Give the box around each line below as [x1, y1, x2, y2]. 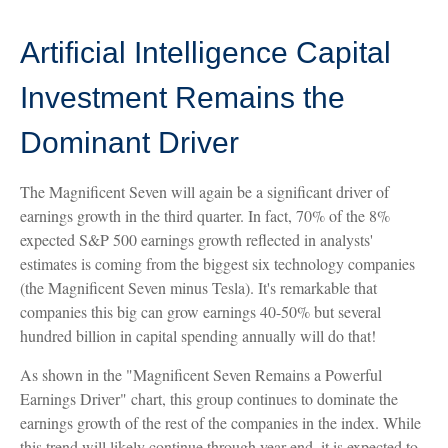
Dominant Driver [20, 125, 239, 159]
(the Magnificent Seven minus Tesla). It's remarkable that [20, 276, 377, 298]
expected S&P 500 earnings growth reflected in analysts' [20, 228, 373, 250]
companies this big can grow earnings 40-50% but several [20, 300, 381, 322]
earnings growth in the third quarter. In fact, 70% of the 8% [20, 204, 390, 226]
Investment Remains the [20, 80, 345, 114]
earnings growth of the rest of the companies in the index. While [20, 411, 421, 433]
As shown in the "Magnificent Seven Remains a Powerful [20, 363, 382, 385]
